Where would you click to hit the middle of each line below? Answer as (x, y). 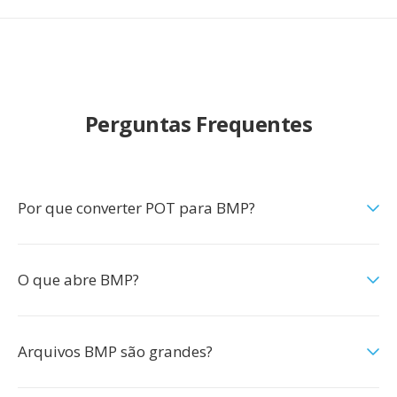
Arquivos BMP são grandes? (115, 351)
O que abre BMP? (78, 280)
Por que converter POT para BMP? (136, 208)
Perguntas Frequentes (198, 124)
